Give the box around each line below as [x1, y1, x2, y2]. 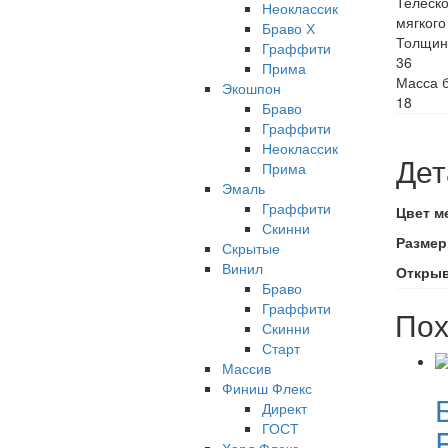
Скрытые [222, 238, 280, 258]
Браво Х [262, 18, 315, 38]
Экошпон [222, 78, 281, 98]
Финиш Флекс [222, 378, 312, 398]
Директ [262, 398, 307, 418]
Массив [222, 358, 271, 378]
